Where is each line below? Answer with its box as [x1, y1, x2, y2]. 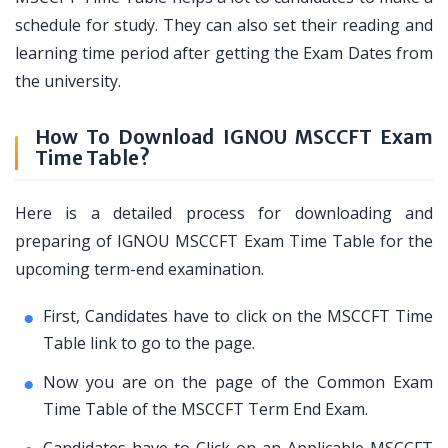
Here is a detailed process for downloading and [15, 202, 433, 224]
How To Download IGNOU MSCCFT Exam [35, 125, 433, 149]
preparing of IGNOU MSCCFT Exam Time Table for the [15, 230, 433, 252]
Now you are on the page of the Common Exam [43, 371, 433, 393]
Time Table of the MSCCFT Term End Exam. [43, 398, 368, 420]
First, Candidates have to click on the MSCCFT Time [43, 305, 433, 327]
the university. [15, 70, 121, 92]
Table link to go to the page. [43, 332, 255, 354]
